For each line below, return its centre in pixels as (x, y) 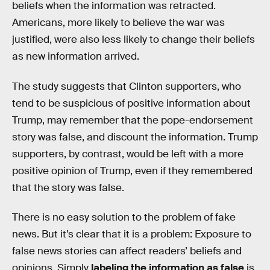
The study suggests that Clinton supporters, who (127, 86)
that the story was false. (68, 187)
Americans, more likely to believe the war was (118, 23)
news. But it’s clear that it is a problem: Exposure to (132, 234)
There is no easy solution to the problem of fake (124, 218)
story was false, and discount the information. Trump (135, 137)
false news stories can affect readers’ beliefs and (127, 251)
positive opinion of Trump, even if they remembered (132, 171)
